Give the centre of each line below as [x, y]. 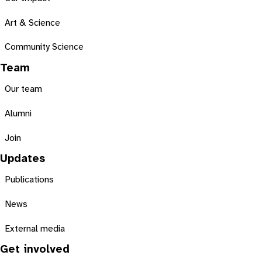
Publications [30, 180]
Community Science [44, 47]
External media [35, 229]
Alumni [18, 113]
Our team [24, 89]
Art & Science [33, 23]
